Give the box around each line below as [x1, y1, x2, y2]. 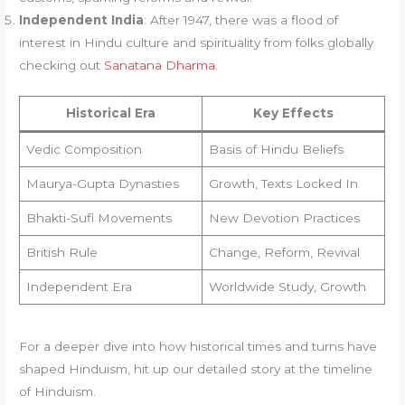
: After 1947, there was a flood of [144, 13, 339, 28]
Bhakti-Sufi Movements [25, 210, 172, 225]
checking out [19, 58, 105, 73]
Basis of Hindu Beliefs [208, 141, 344, 156]
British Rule [25, 244, 98, 259]
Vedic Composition [25, 141, 142, 156]
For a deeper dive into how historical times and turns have [19, 339, 378, 354]
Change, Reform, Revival [208, 244, 360, 259]
